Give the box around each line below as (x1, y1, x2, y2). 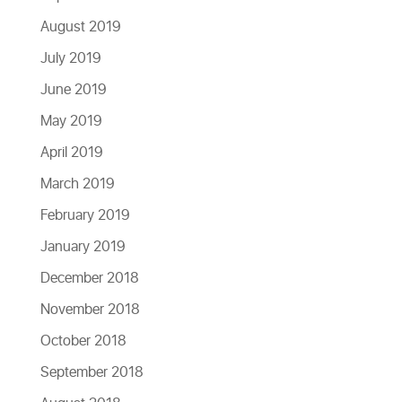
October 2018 (39, 330, 127, 353)
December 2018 (39, 267, 139, 290)
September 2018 (39, 362, 144, 384)
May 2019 (39, 110, 102, 133)
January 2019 (39, 236, 126, 258)
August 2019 (39, 16, 121, 39)
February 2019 (39, 205, 130, 227)
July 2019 (39, 48, 101, 70)
